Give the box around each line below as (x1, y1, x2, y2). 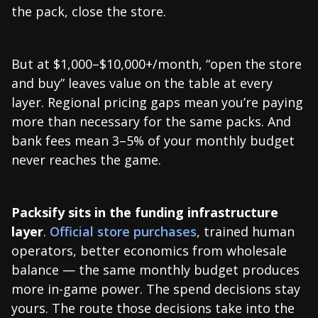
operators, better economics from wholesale (11, 241, 287, 259)
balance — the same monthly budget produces (11, 261, 300, 278)
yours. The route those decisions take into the (11, 299, 295, 317)
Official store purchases (50, 222, 197, 240)
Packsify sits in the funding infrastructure (11, 203, 278, 221)
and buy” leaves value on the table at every (11, 74, 273, 92)
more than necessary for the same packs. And (11, 112, 291, 130)
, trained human (197, 222, 295, 240)
